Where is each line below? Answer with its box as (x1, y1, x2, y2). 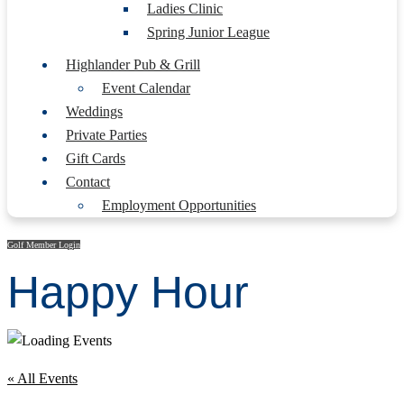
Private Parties (66, 127, 147, 142)
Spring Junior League (147, 24, 270, 40)
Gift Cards (66, 151, 125, 166)
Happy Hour (7, 267, 249, 317)
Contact (66, 174, 110, 189)
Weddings (66, 104, 123, 119)
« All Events (7, 371, 78, 386)
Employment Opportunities (102, 197, 256, 213)
